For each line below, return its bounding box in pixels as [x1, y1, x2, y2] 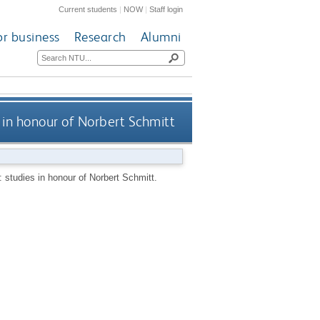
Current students [59, 4, 118, 14]
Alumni [140, 29, 181, 46]
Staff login [149, 4, 184, 14]
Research [74, 29, 126, 46]
